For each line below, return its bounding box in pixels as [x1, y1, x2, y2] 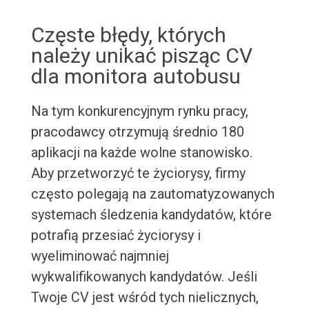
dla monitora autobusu [30, 64, 241, 89]
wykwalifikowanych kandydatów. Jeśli [30, 268, 257, 286]
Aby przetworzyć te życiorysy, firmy [30, 165, 246, 182]
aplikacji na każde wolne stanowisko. [30, 144, 252, 161]
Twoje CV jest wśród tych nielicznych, [30, 289, 259, 306]
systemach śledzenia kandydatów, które [30, 206, 272, 223]
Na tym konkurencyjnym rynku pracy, [30, 103, 248, 120]
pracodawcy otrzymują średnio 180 [30, 123, 244, 141]
